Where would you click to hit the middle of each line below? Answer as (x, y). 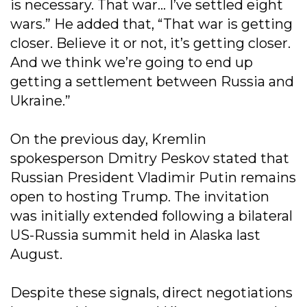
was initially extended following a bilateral (151, 216)
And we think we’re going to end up (132, 62)
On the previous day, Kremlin (108, 139)
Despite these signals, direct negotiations (151, 292)
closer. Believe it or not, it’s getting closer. (150, 43)
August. (36, 254)
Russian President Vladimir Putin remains (153, 177)
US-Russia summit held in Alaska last (135, 235)
